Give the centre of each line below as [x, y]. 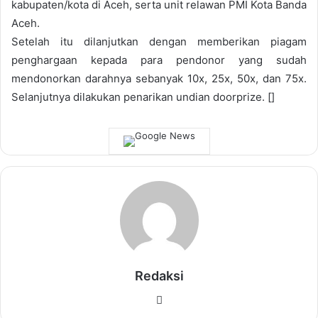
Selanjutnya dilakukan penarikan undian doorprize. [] [143, 97]
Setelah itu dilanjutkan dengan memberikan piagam [159, 41]
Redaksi [159, 275]
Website [187, 299]
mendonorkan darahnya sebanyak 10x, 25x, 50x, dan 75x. [159, 78]
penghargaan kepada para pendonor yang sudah [159, 60]
